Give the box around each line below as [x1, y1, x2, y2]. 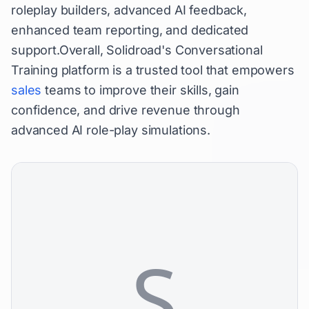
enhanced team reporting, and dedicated [11, 23, 249, 37]
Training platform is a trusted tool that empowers [11, 63, 295, 77]
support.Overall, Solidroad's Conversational [11, 43, 263, 57]
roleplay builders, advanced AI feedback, [11, 3, 248, 17]
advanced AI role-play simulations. [11, 123, 210, 137]
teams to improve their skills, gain [41, 83, 239, 97]
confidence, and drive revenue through [11, 103, 240, 117]
